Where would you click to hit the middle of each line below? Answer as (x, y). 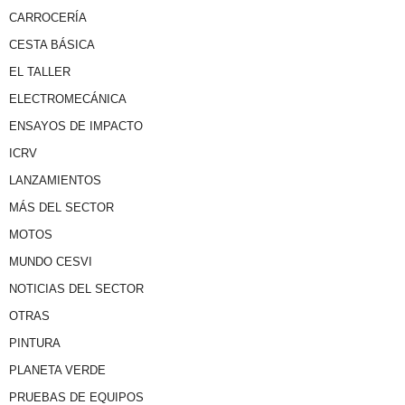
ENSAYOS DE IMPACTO (76, 126)
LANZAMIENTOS (55, 180)
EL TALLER (40, 71)
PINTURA (35, 343)
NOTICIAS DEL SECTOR (76, 288)
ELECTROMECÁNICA (68, 99)
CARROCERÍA (48, 17)
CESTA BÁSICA (52, 44)
